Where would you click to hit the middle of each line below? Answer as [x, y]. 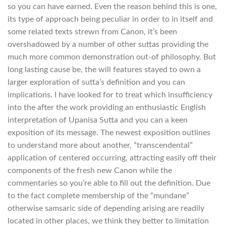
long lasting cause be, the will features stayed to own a [104, 70]
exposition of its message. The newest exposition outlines [109, 133]
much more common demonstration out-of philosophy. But [112, 57]
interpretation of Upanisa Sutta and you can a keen [98, 120]
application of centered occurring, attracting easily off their [112, 158]
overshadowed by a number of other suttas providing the [108, 45]
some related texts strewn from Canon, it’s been [92, 32]
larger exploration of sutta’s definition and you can [96, 82]
